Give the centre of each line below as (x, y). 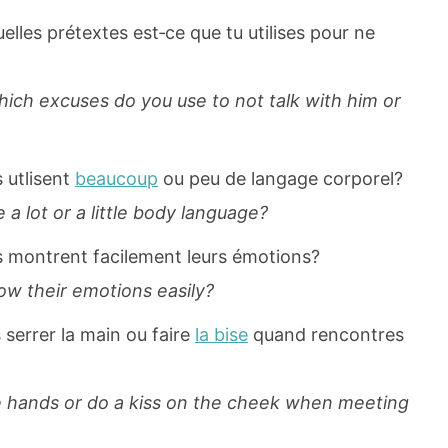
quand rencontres (326, 335)
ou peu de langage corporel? (280, 179)
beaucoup (116, 179)
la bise (221, 335)
